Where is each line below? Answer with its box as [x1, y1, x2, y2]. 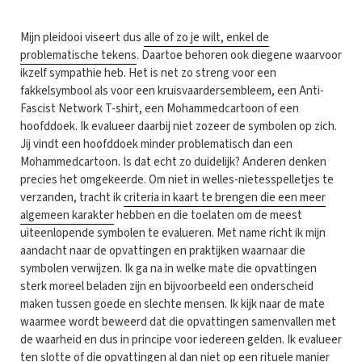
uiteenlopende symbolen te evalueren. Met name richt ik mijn [20, 224, 326, 242]
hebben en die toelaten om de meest [114, 206, 302, 224]
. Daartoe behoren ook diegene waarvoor [137, 46, 342, 64]
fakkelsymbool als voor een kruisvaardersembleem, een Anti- [20, 82, 324, 99]
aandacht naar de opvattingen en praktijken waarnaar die [20, 242, 305, 259]
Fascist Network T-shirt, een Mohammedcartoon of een [20, 99, 299, 117]
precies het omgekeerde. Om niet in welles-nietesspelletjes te [20, 170, 334, 188]
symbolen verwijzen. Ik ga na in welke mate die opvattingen [20, 259, 317, 277]
